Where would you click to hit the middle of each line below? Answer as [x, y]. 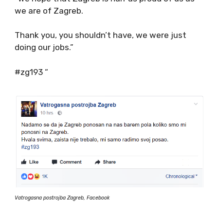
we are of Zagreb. [49, 10]
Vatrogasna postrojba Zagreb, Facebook [62, 198]
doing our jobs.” [44, 47]
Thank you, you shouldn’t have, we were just [100, 35]
